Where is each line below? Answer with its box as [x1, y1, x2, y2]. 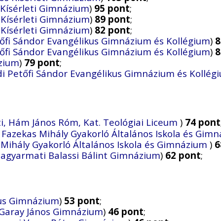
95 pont [94, 2, 130, 15]
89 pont [95, 13, 130, 26]
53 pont [64, 194, 100, 207]
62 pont [165, 149, 201, 162]
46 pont [108, 205, 144, 218]
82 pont [95, 24, 130, 37]
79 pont [24, 56, 60, 69]
